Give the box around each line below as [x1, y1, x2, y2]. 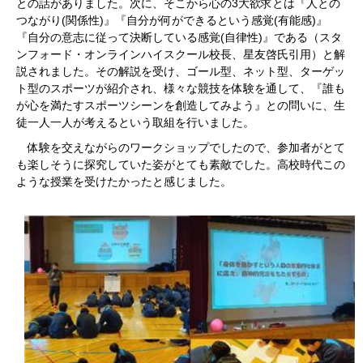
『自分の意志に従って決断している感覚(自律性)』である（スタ [16, 31, 342, 44]
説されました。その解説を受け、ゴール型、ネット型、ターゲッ [16, 65, 345, 78]
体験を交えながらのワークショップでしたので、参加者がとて [16, 141, 345, 154]
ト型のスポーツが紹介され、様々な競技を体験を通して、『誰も [16, 82, 345, 95]
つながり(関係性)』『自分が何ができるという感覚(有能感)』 [16, 14, 327, 27]
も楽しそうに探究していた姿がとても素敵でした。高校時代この [16, 158, 345, 171]
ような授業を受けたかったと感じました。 [16, 175, 232, 188]
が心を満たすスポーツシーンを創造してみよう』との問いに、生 [16, 99, 345, 112]
